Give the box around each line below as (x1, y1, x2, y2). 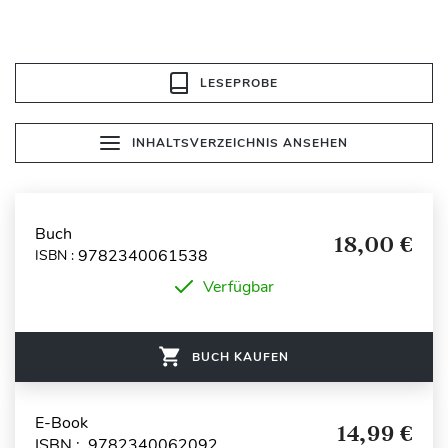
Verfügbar (202, 275, 274, 298)
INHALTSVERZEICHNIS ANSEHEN (132, 134, 348, 151)
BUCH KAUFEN (192, 348, 289, 365)
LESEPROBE (200, 74, 278, 91)
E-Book (35, 411, 88, 434)
